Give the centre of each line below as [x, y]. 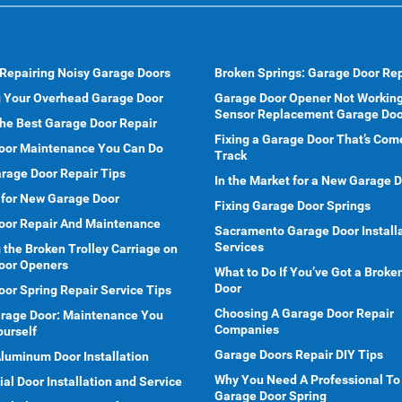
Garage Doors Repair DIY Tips [299, 354]
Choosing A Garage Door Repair [304, 313]
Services [239, 247]
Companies [247, 329]
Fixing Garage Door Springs [293, 205]
